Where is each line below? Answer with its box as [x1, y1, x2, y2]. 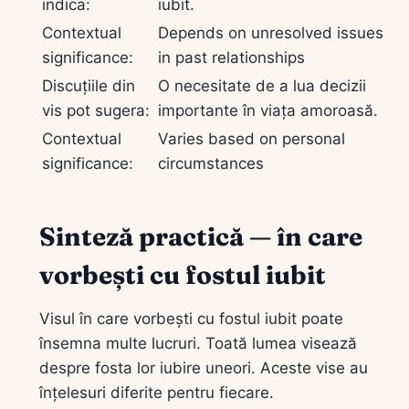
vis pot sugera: [42, 100, 150, 120]
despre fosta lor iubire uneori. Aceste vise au [39, 358, 368, 377]
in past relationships [158, 47, 305, 67]
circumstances [158, 153, 264, 173]
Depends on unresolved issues [158, 23, 383, 42]
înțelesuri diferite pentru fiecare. [39, 383, 274, 402]
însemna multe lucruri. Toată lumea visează [39, 333, 357, 352]
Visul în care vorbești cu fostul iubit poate [39, 309, 343, 328]
